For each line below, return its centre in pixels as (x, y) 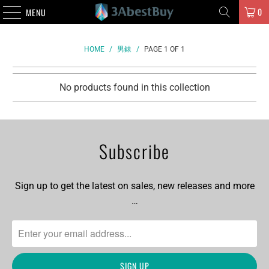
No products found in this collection (134, 87)
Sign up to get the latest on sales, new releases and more (134, 186)
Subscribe (134, 151)
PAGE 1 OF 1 (164, 49)
